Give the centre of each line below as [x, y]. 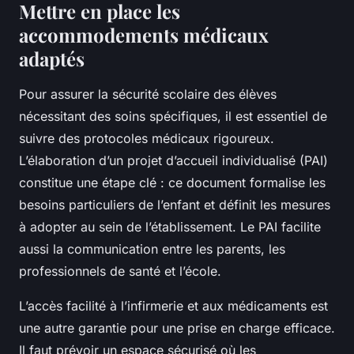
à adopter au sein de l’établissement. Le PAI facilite [170, 227]
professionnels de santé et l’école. [120, 271]
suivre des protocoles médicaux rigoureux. [147, 139]
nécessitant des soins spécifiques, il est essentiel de [173, 117]
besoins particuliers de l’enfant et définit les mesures [175, 205]
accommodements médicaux [144, 35]
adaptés [52, 59]
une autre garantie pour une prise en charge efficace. [177, 328]
